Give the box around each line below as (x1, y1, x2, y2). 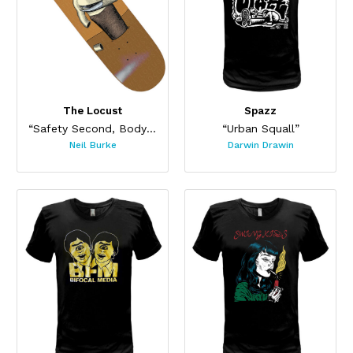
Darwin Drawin (227, 139, 294, 151)
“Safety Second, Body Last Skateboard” (146, 121, 156, 135)
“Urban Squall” (221, 121, 299, 135)
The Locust (63, 105, 122, 117)
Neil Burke (69, 139, 117, 151)
